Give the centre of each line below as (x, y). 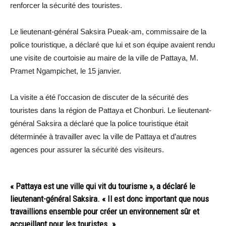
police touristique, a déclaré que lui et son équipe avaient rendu (112, 44)
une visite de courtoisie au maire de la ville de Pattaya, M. (104, 58)
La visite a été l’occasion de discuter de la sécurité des (99, 97)
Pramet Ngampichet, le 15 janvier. (66, 71)
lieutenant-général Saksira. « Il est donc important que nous (109, 199)
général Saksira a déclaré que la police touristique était (99, 123)
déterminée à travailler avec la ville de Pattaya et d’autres (103, 136)
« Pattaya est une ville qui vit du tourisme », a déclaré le (103, 186)
